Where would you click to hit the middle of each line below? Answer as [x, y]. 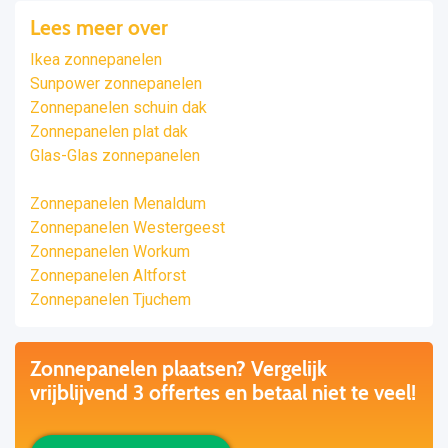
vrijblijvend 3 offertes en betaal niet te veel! [223, 392]
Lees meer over [99, 27]
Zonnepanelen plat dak [109, 131]
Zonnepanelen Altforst [108, 275]
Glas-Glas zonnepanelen [115, 155]
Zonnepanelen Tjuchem [110, 299]
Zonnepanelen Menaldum [118, 203]
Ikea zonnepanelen [96, 59]
